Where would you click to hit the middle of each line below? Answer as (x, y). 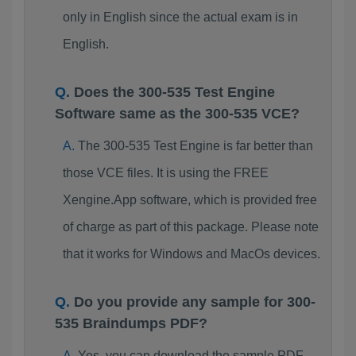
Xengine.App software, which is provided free (190, 200)
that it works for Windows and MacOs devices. (191, 254)
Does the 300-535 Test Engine (174, 92)
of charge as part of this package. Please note (190, 227)
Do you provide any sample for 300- (195, 302)
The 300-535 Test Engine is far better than (195, 146)
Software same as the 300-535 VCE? (177, 114)
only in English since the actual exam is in (180, 17)
